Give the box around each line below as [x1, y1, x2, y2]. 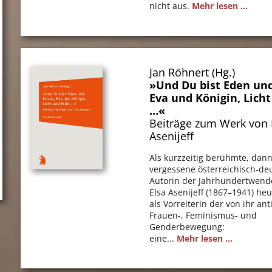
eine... [149, 232, 177, 244]
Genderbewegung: [149, 220, 225, 233]
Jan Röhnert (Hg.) [149, 64, 236, 80]
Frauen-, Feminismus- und [149, 209, 257, 221]
